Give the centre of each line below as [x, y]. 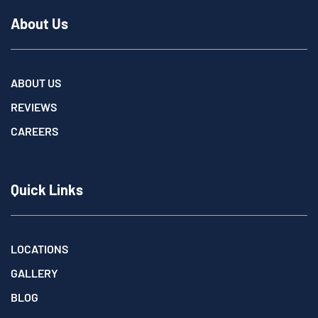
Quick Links [47, 189]
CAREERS [34, 131]
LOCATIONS [39, 248]
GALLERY [34, 273]
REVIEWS [34, 106]
